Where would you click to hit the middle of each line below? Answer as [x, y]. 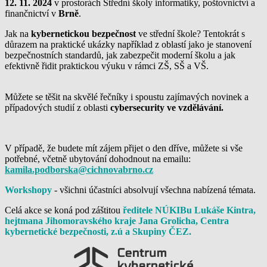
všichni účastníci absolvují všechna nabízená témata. [158, 190]
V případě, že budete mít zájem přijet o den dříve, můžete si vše [124, 148]
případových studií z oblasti [58, 107]
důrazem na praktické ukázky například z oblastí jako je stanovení [128, 44]
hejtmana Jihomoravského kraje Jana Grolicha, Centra [117, 221]
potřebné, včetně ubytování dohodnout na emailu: [98, 159]
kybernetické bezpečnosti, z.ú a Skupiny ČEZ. [98, 231]
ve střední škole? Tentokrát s [190, 33]
